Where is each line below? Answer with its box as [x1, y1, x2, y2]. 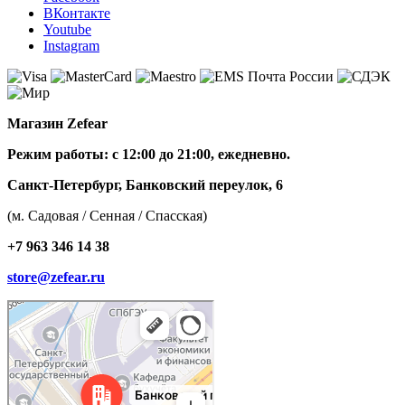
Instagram [43, 37, 99, 53]
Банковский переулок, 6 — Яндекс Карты [7, 312, 194, 325]
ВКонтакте [43, 5, 110, 21]
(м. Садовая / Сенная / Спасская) [7, 207, 207, 223]
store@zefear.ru [7, 268, 105, 285]
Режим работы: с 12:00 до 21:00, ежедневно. [7, 146, 290, 162]
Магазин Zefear [7, 115, 108, 131]
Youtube [43, 21, 91, 37]
